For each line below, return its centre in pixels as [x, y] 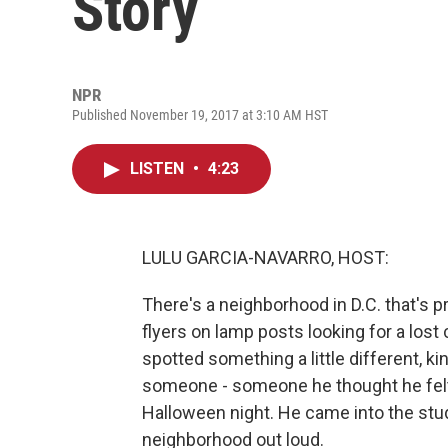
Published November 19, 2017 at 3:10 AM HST [200, 115]
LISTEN [159, 168]
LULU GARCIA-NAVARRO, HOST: [265, 257]
